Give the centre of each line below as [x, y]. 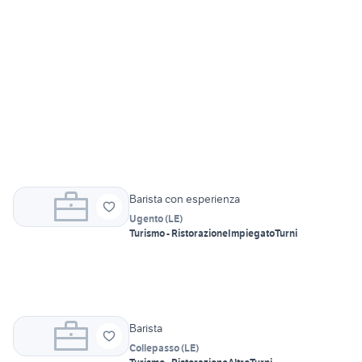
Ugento [146, 219]
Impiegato [251, 234]
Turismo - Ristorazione [179, 234]
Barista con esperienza [185, 199]
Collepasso [154, 348]
